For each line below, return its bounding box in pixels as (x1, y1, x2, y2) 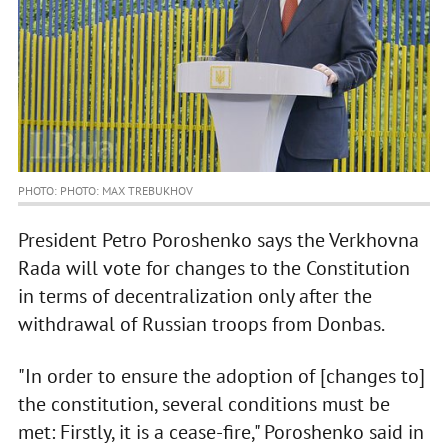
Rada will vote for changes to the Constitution (17, 255, 410, 282)
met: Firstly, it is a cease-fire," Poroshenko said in (17, 419, 424, 446)
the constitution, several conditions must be (17, 391, 390, 418)
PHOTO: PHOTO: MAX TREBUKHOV (17, 183, 193, 199)
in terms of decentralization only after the (17, 283, 372, 310)
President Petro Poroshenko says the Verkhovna (17, 227, 419, 254)
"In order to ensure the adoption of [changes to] (17, 363, 425, 390)
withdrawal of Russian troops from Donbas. (17, 311, 385, 338)
